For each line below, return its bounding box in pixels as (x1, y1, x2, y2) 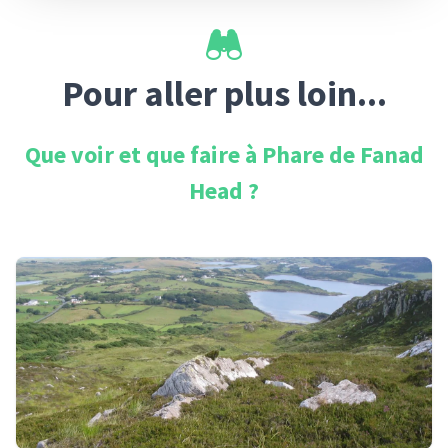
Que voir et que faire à (24, 139, 262, 170)
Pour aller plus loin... (61, 71, 387, 116)
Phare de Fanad (261, 139, 424, 170)
